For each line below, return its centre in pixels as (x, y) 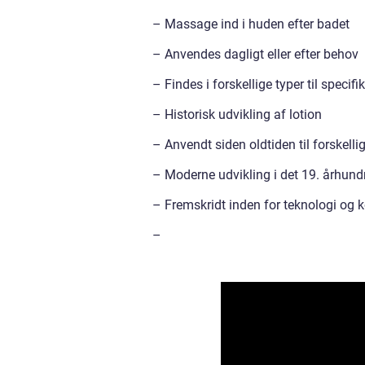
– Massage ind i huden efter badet (251, 24)
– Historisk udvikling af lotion (237, 115)
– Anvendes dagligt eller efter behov (255, 55)
